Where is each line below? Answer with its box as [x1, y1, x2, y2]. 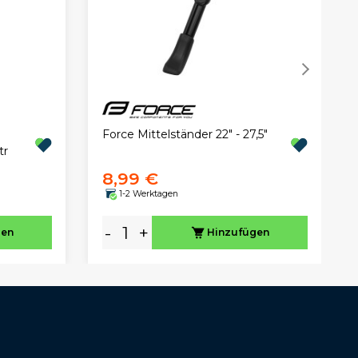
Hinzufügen [206, 226, 269, 239]
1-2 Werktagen [118, 188, 178, 199]
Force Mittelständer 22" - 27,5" [101, 127, 268, 142]
